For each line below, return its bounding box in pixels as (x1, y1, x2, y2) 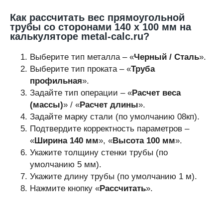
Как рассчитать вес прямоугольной (10, 12, 185, 23)
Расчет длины (80, 100, 138, 110)
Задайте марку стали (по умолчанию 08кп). (30, 112, 200, 121)
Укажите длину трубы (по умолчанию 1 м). (30, 172, 197, 181)
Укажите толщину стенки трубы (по (30, 148, 168, 157)
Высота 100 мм (112, 136, 175, 145)
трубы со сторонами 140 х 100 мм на (10, 21, 191, 32)
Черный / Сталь (134, 52, 199, 62)
